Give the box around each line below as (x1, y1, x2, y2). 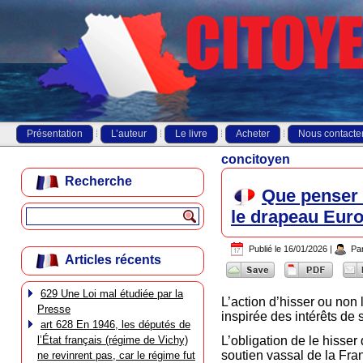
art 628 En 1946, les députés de (41, 318, 190, 331)
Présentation (27, 128, 83, 139)
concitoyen (221, 152, 290, 166)
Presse (37, 303, 70, 315)
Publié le (249, 244, 281, 254)
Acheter (236, 128, 270, 139)
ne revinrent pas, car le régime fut (37, 349, 195, 361)
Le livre (175, 128, 207, 139)
